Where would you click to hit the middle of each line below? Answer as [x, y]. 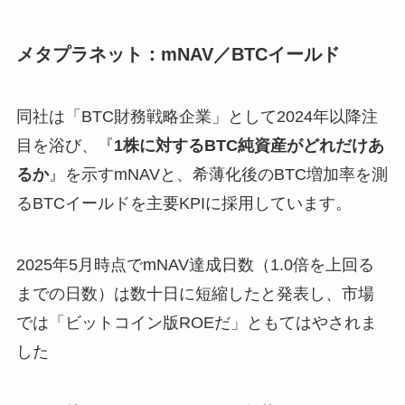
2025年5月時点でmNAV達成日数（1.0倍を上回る [195, 265]
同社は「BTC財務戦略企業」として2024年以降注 [197, 117]
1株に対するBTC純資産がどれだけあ [249, 146]
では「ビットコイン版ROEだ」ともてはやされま [196, 323]
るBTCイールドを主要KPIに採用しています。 [184, 204]
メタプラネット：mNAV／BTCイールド [178, 55]
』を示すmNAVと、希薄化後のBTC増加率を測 [218, 175]
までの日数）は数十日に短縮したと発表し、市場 [195, 294]
